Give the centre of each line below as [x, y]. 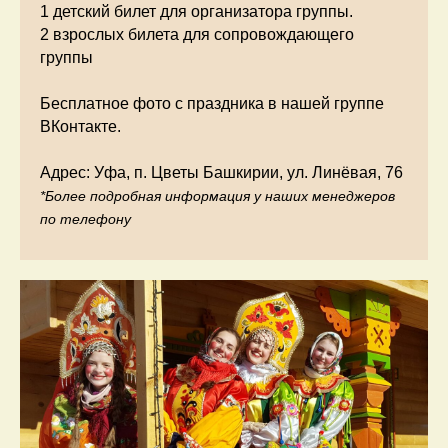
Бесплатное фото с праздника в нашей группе [212, 103]
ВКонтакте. [80, 126]
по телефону [85, 218]
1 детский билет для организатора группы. [196, 11]
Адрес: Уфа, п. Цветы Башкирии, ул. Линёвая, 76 [221, 172]
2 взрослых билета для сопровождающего [197, 34]
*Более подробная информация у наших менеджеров [217, 195]
